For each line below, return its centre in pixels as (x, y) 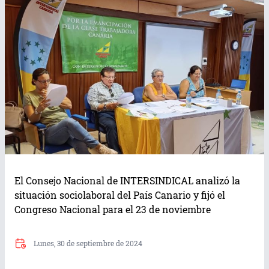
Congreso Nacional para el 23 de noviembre (113, 210)
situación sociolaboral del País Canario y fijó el (120, 195)
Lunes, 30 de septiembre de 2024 (88, 243)
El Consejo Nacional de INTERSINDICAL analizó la (127, 181)
